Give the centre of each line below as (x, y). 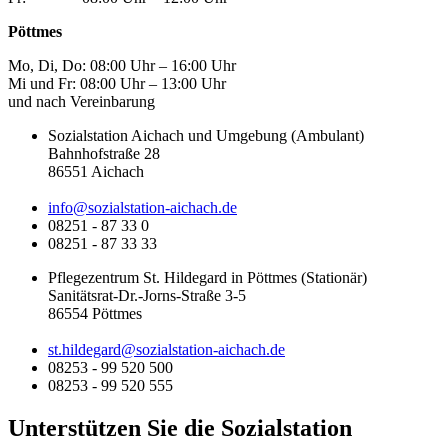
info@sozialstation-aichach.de (142, 207)
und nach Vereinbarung (81, 101)
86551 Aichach (96, 171)
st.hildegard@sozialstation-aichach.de (166, 349)
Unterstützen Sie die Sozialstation (180, 427)
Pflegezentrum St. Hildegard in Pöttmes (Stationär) (207, 277)
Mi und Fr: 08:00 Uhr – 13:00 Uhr (117, 83)
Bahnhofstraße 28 (104, 153)
